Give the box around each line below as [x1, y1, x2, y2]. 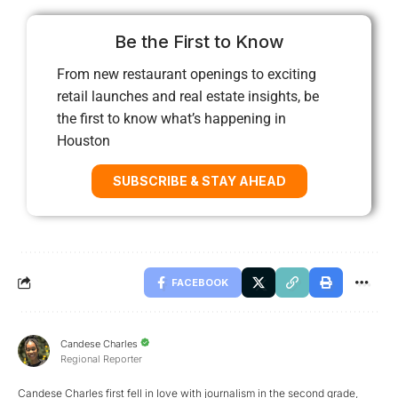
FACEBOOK [171, 275, 228, 289]
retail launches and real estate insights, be [57, 87, 319, 105]
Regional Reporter [60, 353, 142, 365]
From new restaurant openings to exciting [57, 65, 316, 83]
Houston [57, 131, 110, 149]
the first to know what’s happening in [57, 109, 286, 127]
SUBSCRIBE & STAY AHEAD [112, 172, 286, 188]
